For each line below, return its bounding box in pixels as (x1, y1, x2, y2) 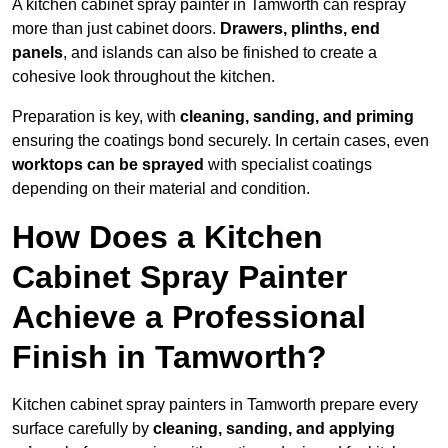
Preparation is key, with (12, 108, 180, 126)
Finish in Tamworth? (12, 339, 327, 376)
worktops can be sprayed (12, 156, 204, 174)
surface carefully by (12, 420, 153, 438)
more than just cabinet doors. (12, 20, 220, 38)
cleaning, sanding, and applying (153, 420, 395, 438)
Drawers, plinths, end (220, 20, 380, 38)
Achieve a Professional (12, 299, 366, 336)
